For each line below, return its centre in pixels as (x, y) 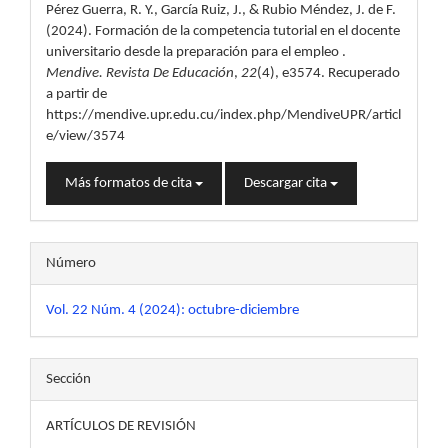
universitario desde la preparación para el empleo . (196, 53)
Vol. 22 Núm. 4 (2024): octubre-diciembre (172, 311)
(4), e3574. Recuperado (328, 74)
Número (71, 264)
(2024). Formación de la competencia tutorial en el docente (223, 32)
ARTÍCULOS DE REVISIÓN (121, 427)
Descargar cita (287, 184)
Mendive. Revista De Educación (140, 74)
